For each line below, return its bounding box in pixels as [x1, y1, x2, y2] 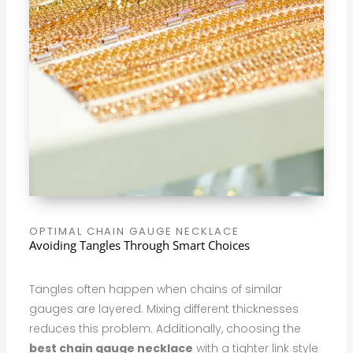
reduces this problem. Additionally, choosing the [29, 320, 302, 336]
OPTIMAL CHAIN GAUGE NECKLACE [29, 223, 240, 239]
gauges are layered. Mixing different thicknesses [29, 300, 299, 317]
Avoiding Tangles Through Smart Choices [29, 236, 251, 253]
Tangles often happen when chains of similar [29, 281, 283, 297]
